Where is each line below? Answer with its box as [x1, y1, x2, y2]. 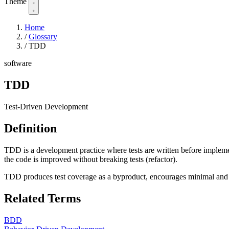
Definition [4, 121, 57, 135]
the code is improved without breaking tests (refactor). [4, 154, 177, 164]
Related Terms [4, 191, 81, 205]
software [4, 59, 32, 68]
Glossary [29, 32, 57, 41]
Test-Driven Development [4, 102, 88, 111]
